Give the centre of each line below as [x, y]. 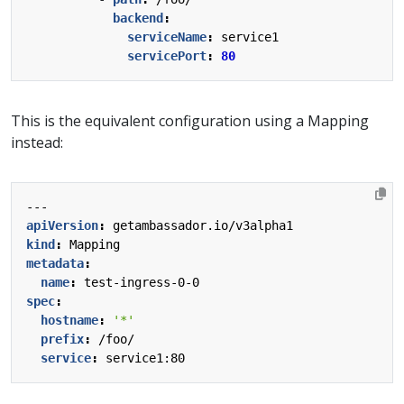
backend [138, 18]
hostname [69, 320]
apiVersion [62, 225]
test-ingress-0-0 [142, 282]
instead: [37, 142]
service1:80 [145, 358]
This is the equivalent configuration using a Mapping [190, 120]
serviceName [167, 37]
